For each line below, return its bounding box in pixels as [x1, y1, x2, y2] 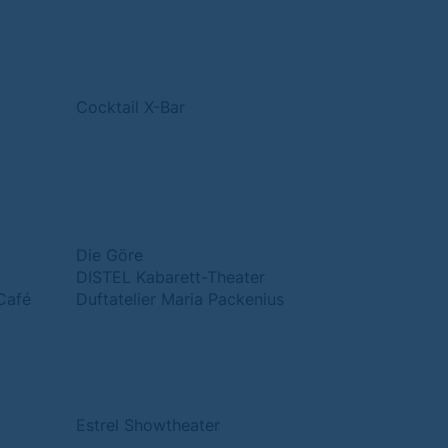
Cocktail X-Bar [76, 97, 185, 117]
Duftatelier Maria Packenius [76, 289, 284, 309]
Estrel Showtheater [76, 415, 220, 435]
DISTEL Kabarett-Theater [76, 267, 265, 287]
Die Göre [76, 245, 143, 265]
